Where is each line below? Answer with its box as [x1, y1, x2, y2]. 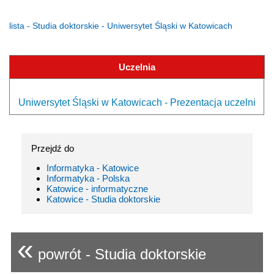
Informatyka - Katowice [46, 162, 139, 173]
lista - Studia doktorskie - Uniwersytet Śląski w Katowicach [9, 20, 232, 31]
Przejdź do [31, 143, 74, 154]
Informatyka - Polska [46, 172, 130, 183]
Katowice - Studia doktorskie [46, 193, 160, 204]
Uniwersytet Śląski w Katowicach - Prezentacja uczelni [18, 97, 256, 108]
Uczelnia [119, 61, 155, 72]
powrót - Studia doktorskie [34, 245, 206, 262]
